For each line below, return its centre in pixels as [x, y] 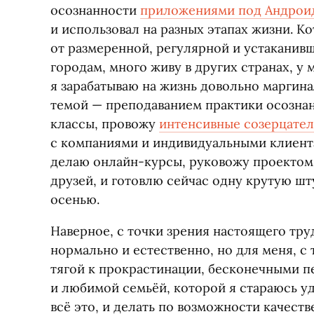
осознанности [95, 10]
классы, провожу [105, 124]
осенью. [75, 199]
